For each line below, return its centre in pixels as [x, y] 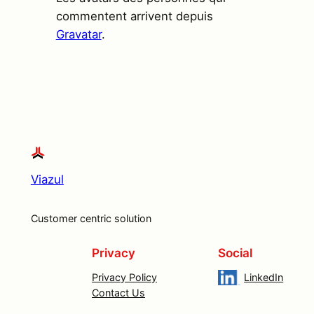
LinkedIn [264, 277]
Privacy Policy [124, 277]
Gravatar [78, 34]
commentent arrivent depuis [134, 16]
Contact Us [118, 292]
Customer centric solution [91, 218]
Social [235, 253]
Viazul [47, 180]
